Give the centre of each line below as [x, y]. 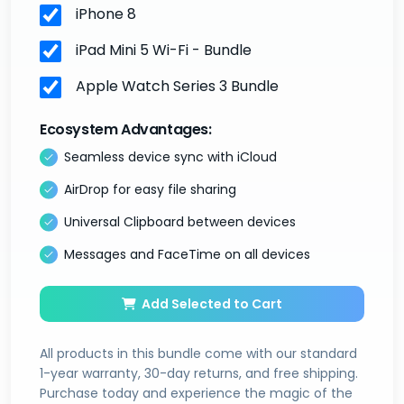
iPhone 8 [104, 14]
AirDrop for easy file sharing [150, 189]
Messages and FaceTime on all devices [187, 254]
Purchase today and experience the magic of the [196, 393]
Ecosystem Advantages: [126, 129]
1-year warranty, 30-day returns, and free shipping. [199, 373]
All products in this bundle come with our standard [198, 353]
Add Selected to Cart [210, 304]
